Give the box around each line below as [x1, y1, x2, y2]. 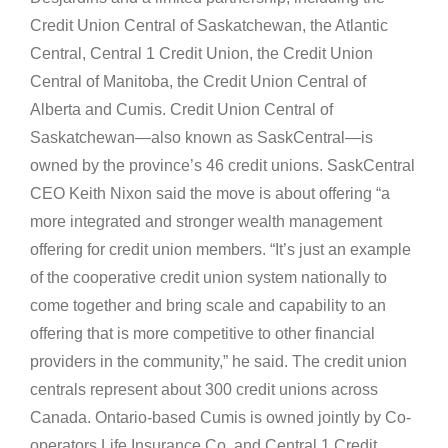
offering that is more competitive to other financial [30, 325, 375, 343]
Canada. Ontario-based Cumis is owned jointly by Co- [30, 409, 411, 427]
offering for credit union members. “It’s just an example [30, 241, 411, 259]
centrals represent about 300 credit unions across [30, 381, 378, 399]
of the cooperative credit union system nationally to [30, 269, 387, 287]
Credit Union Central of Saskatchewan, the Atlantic [30, 17, 388, 35]
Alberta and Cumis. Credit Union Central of [30, 101, 333, 119]
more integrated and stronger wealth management [30, 213, 382, 231]
